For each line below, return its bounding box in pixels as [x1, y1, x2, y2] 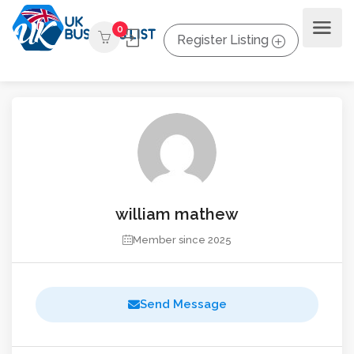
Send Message [139, 297, 227, 311]
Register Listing [177, 32, 269, 47]
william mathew [115, 205, 239, 224]
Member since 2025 [133, 234, 232, 246]
